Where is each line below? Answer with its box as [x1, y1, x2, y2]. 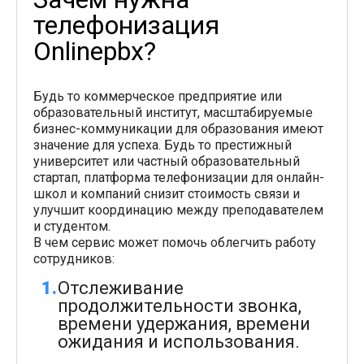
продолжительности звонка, [58, 296, 301, 316]
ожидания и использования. [58, 331, 300, 352]
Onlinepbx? [33, 36, 156, 67]
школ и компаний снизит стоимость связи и [33, 186, 300, 201]
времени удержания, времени [58, 314, 310, 334]
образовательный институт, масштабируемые [33, 105, 313, 120]
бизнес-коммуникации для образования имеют [33, 121, 323, 136]
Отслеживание [58, 278, 184, 298]
